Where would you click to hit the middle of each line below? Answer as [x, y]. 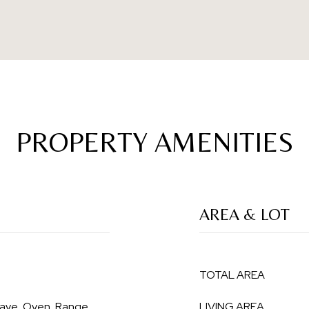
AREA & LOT [245, 214]
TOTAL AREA [232, 275]
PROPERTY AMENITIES [154, 142]
